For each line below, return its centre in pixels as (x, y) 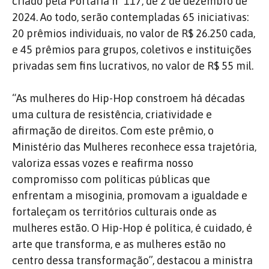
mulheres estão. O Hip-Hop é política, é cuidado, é (132, 228)
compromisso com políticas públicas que (111, 179)
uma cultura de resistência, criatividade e (112, 114)
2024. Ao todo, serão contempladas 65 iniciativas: (130, 17)
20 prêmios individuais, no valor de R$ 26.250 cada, (134, 33)
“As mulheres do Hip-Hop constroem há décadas (128, 98)
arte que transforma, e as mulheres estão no (119, 244)
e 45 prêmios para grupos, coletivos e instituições (132, 49)
